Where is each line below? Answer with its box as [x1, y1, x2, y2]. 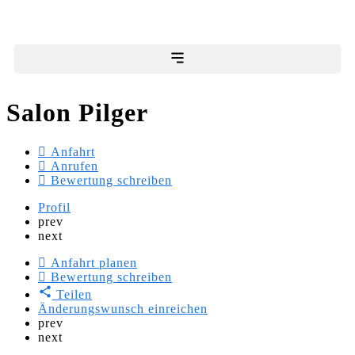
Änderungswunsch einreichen [38, 301, 208, 315]
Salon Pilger [6, 98, 148, 128]
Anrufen [51, 158, 98, 173]
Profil [38, 200, 71, 214]
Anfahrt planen [51, 255, 137, 269]
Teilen [56, 287, 92, 301]
